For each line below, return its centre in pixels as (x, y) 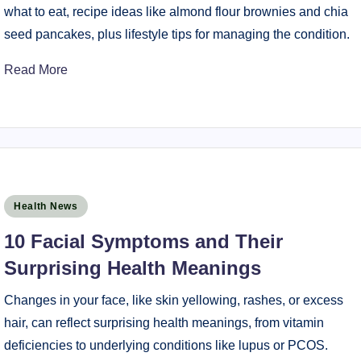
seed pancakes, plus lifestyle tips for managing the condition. (176, 34)
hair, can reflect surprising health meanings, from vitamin (164, 323)
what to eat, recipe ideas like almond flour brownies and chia (176, 12)
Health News (46, 206)
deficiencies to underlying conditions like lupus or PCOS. (166, 345)
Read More (35, 70)
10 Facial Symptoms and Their (143, 241)
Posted (23, 204)
